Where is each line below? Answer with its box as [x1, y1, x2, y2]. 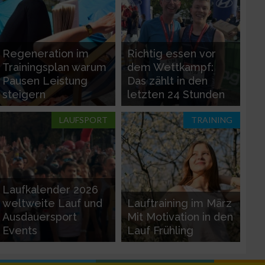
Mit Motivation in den [127, 211, 233, 223]
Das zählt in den [127, 75, 208, 87]
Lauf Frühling [127, 224, 193, 237]
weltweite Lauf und [2, 197, 102, 209]
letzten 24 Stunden [127, 88, 225, 101]
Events [2, 224, 37, 237]
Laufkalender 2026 [2, 183, 98, 196]
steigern [2, 88, 46, 101]
